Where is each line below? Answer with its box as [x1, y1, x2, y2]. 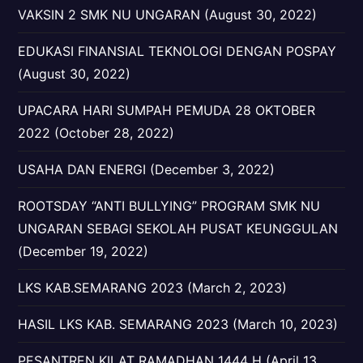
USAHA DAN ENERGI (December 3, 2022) [18, 161, 275, 177]
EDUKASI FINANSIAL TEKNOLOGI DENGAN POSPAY [18, 43, 337, 59]
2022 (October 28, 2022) [18, 125, 175, 141]
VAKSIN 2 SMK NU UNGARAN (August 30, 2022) [18, 6, 318, 23]
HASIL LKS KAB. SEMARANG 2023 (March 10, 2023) [18, 316, 339, 332]
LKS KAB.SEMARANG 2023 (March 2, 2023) [18, 280, 288, 296]
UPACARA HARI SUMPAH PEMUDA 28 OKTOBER [18, 102, 316, 118]
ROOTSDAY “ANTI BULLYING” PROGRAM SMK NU [18, 198, 321, 214]
